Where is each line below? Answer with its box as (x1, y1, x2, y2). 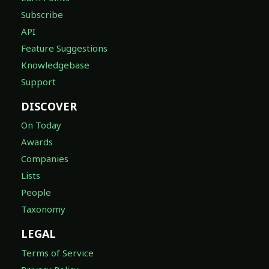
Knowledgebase (21, 58, 89, 71)
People (21, 186, 51, 199)
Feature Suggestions (21, 41, 107, 54)
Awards (21, 136, 53, 148)
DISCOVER (21, 98, 77, 113)
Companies (21, 153, 68, 165)
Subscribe (21, 8, 63, 20)
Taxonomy (21, 203, 65, 216)
